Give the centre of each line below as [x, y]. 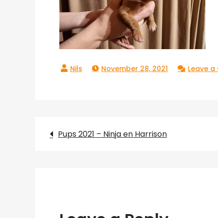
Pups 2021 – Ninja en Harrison [112, 134]
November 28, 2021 [135, 69]
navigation [104, 165]
